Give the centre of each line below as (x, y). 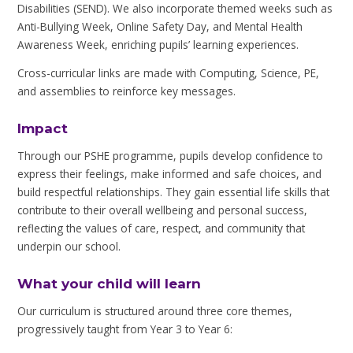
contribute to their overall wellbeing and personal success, (163, 210)
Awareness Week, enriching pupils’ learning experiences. (158, 44)
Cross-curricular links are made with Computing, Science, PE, (169, 73)
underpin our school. (69, 247)
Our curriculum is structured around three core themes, (155, 311)
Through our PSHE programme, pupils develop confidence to (171, 156)
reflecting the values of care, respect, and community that (162, 229)
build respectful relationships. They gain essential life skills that (174, 192)
